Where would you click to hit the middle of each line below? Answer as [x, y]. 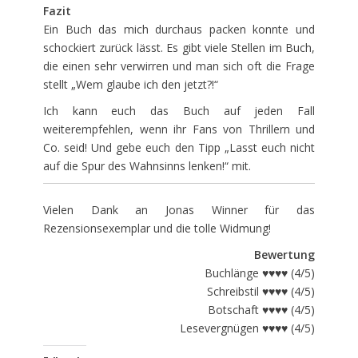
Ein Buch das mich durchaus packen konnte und [179, 29]
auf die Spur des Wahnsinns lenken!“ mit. [147, 165]
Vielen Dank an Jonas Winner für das [179, 209]
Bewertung [284, 254]
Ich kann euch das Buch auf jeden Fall [179, 110]
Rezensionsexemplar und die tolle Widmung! [157, 228]
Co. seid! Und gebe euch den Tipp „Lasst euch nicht [179, 147]
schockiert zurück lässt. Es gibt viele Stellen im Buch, [179, 47]
